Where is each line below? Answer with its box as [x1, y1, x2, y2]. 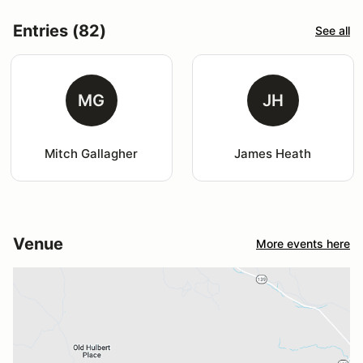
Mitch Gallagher [45, 145, 139, 161]
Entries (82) [13, 20, 106, 41]
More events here [256, 237, 350, 251]
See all [315, 23, 350, 38]
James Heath [234, 145, 312, 161]
